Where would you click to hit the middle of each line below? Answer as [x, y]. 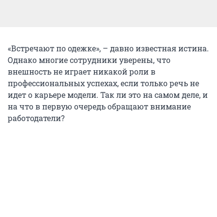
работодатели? [36, 118]
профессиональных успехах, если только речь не [103, 83]
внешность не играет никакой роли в [82, 71]
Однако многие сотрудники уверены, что [89, 60]
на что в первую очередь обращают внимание [99, 106]
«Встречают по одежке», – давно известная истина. [108, 48]
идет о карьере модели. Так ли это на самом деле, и [108, 94]
